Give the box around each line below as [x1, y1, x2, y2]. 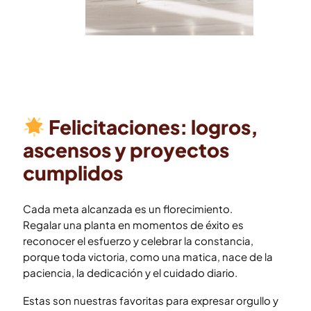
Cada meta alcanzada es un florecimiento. [23, 201, 233, 215]
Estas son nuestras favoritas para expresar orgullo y [23, 293, 278, 307]
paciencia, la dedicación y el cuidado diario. [23, 265, 237, 279]
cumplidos [23, 160, 123, 185]
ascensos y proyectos [23, 137, 229, 162]
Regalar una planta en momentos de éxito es [23, 217, 244, 231]
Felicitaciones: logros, [44, 114, 258, 139]
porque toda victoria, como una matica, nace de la [23, 249, 273, 263]
